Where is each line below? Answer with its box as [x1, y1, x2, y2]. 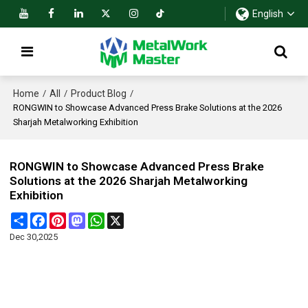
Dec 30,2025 [10, 232, 58, 243]
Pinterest [66, 212, 101, 223]
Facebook [47, 212, 87, 223]
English [252, 8, 283, 19]
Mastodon [85, 212, 127, 223]
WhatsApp [104, 212, 147, 223]
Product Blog [71, 87, 127, 99]
